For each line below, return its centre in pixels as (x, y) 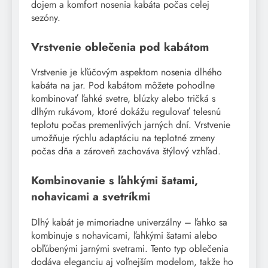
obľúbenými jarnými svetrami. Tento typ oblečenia (130, 249)
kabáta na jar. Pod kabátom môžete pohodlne (123, 86)
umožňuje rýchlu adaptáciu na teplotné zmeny (123, 138)
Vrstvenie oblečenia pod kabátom (120, 47)
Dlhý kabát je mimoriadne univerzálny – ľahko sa (129, 223)
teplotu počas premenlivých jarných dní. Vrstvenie (131, 125)
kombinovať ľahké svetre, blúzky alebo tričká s (123, 99)
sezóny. (46, 17)
